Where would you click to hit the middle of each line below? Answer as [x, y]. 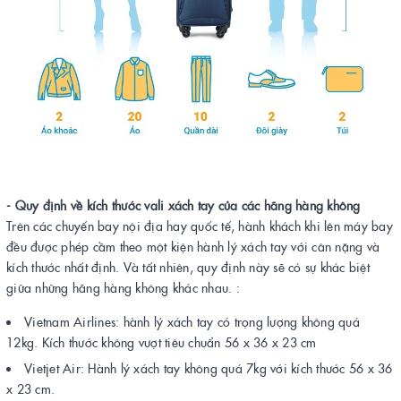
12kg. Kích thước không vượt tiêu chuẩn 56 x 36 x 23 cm [162, 342]
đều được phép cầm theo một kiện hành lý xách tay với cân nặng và [193, 246]
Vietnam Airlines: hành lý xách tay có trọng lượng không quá [192, 321]
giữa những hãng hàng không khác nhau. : [123, 287]
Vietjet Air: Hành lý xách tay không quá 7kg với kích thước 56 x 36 [209, 367]
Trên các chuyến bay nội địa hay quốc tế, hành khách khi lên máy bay [200, 226]
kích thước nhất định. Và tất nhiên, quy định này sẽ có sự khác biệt [188, 267]
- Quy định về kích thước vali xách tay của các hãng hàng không [183, 205]
